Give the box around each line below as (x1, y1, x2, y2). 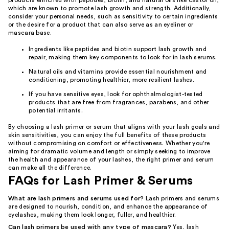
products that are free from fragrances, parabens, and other (29, 99, 209, 106)
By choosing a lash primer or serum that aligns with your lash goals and (8, 124, 220, 130)
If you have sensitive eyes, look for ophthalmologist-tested (29, 91, 203, 98)
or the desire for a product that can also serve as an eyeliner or (8, 21, 194, 28)
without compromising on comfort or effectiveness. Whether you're (8, 140, 210, 147)
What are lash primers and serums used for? (8, 195, 144, 202)
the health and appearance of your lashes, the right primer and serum (8, 156, 214, 163)
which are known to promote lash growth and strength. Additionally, (8, 5, 211, 12)
